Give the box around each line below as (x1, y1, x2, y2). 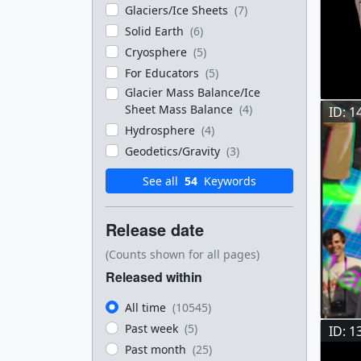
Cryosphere (125, 44, 190, 60)
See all (143, 173, 181, 189)
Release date (106, 218, 204, 241)
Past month (125, 342, 189, 357)
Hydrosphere (125, 122, 198, 138)
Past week (125, 321, 181, 336)
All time (125, 300, 169, 315)
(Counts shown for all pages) (106, 247, 259, 262)
